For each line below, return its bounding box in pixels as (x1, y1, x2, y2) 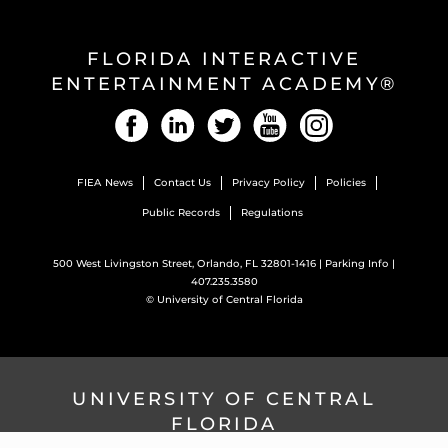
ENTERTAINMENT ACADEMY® (50, 73, 398, 95)
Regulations (240, 206, 303, 219)
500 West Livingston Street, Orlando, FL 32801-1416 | (53, 257, 325, 270)
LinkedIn (195, 109, 261, 127)
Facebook (149, 109, 221, 127)
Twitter (241, 109, 294, 127)
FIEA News (77, 176, 133, 189)
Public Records (141, 206, 220, 219)
